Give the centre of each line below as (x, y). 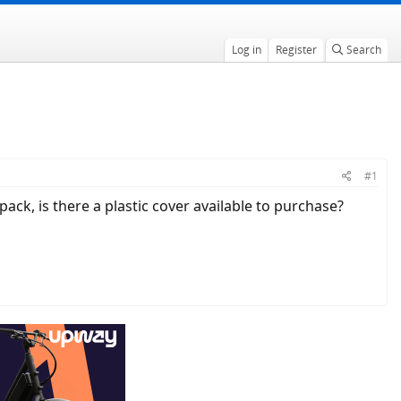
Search (363, 50)
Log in (246, 50)
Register (296, 50)
